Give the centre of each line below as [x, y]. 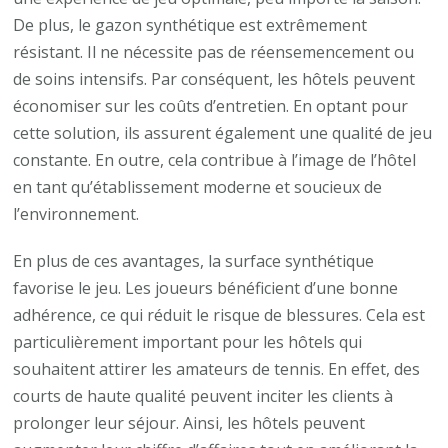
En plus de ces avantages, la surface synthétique [194, 260]
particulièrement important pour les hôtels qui [188, 341]
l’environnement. [76, 213]
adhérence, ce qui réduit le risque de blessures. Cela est [219, 314]
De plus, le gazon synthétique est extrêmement [190, 24]
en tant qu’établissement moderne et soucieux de [198, 186]
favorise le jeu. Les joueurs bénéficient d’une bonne [206, 287]
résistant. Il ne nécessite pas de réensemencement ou [214, 51]
